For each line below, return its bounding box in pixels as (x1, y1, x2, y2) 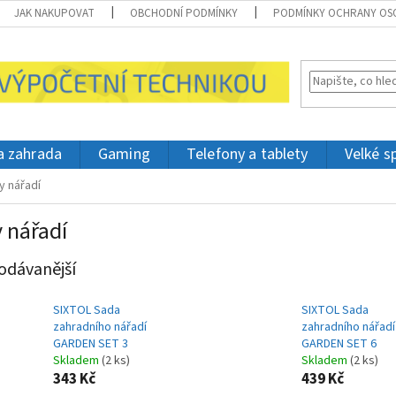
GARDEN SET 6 (301, 335, 377, 354)
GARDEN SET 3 (53, 335, 128, 354)
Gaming (98, 143, 150, 165)
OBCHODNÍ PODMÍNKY (130, 5, 239, 21)
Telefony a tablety (186, 143, 308, 165)
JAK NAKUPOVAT (14, 5, 95, 21)
